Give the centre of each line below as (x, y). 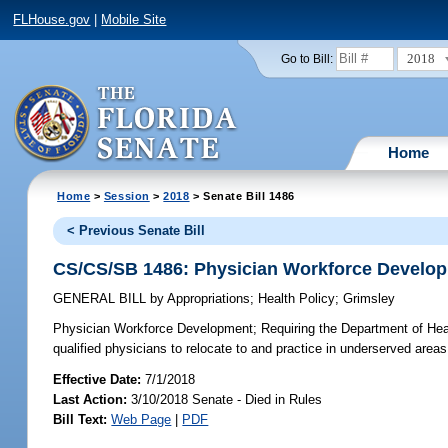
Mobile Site (134, 20)
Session (126, 195)
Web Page (141, 419)
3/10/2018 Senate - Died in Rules (225, 399)
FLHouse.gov (52, 20)
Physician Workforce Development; (155, 329)
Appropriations (207, 299)
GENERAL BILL (102, 299)
